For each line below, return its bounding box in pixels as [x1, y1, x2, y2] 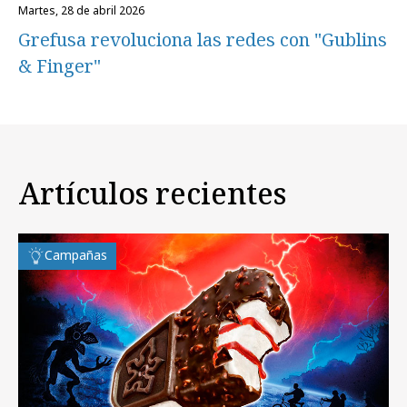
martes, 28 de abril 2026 [28, 3, 144, 19]
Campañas [45, 245, 107, 263]
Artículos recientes [18, 173, 286, 213]
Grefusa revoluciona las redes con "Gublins [18, 27, 387, 53]
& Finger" [18, 54, 101, 79]
